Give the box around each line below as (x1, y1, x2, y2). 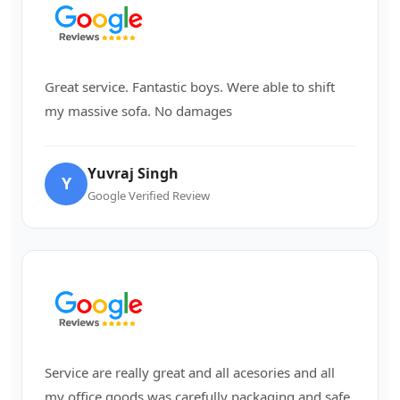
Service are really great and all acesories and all (45, 362, 335, 381)
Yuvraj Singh (87, 162, 179, 183)
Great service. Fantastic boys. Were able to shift (45, 77, 335, 96)
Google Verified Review (87, 187, 210, 204)
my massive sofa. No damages (45, 101, 232, 120)
